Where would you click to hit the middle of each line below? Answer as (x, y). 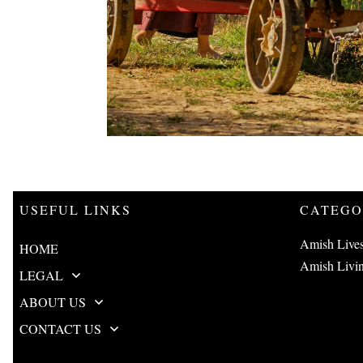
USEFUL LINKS (75, 209)
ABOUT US (53, 302)
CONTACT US (60, 329)
